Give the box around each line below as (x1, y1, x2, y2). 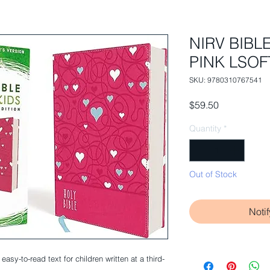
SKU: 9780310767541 (189, 75, 262, 85)
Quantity (189, 123, 221, 134)
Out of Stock (189, 169, 237, 180)
